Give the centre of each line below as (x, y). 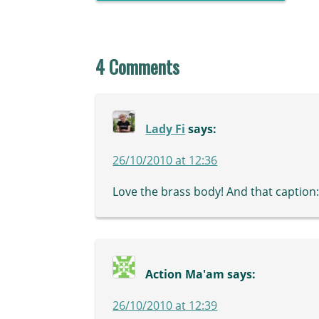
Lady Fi (166, 129)
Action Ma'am (185, 274)
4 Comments (138, 66)
